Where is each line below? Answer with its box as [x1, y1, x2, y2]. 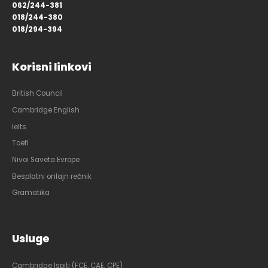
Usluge [12, 232, 50, 246]
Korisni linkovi [12, 59, 92, 74]
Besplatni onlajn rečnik [12, 171, 92, 181]
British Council [12, 89, 63, 99]
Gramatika [12, 188, 50, 198]
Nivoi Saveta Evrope [12, 155, 80, 165]
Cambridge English [12, 105, 80, 115]
